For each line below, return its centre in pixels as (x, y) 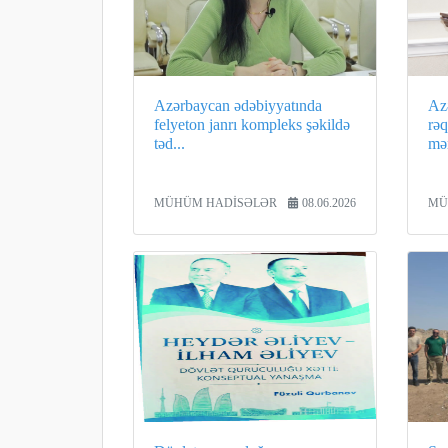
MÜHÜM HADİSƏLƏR (216, 203)
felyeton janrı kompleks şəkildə (252, 124)
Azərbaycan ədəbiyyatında (238, 105)
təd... (169, 143)
